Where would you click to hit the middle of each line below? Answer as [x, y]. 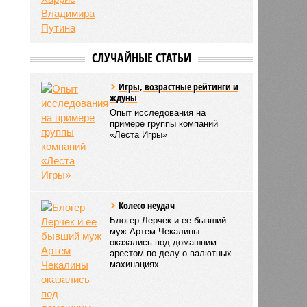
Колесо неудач [147, 205]
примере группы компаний [164, 123]
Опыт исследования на [158, 112]
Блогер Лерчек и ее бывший [168, 220]
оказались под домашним [163, 242]
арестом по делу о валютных [171, 253]
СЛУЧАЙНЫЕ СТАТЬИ [141, 57]
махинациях [135, 264]
